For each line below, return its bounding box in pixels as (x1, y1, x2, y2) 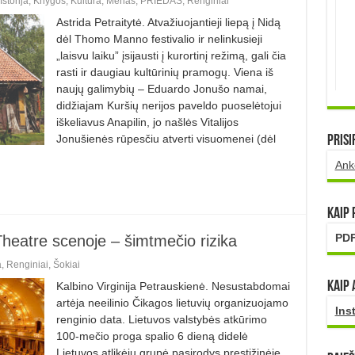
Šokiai (52, 258, 80, 270)
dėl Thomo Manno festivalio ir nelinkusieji (55, 32, 262, 45)
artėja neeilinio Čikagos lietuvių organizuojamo (55, 296, 288, 309)
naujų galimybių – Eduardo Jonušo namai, (55, 82, 267, 95)
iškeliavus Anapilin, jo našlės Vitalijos (55, 115, 239, 128)
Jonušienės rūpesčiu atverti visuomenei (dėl (55, 132, 276, 145)
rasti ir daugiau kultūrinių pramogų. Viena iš (55, 65, 273, 78)
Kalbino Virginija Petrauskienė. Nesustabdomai (55, 279, 290, 292)
